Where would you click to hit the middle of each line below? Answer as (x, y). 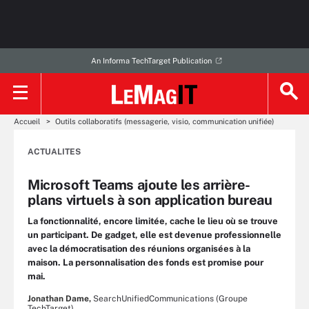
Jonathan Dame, (59, 299)
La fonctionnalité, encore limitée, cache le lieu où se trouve (153, 221)
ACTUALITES (54, 152)
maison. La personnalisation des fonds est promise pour (146, 262)
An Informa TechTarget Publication (151, 61)
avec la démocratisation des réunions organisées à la (139, 249)
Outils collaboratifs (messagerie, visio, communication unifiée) (165, 121)
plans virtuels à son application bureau (150, 200)
